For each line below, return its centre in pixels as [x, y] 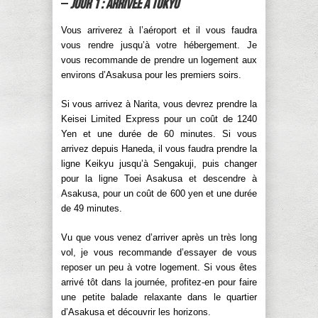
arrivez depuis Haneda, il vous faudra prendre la [159, 148]
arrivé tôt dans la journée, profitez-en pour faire [159, 282]
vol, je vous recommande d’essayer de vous [159, 252]
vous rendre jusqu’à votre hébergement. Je [159, 45]
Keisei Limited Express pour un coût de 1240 [159, 119]
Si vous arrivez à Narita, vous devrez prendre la [159, 104]
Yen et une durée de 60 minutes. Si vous [159, 133]
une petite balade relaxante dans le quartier [159, 297]
